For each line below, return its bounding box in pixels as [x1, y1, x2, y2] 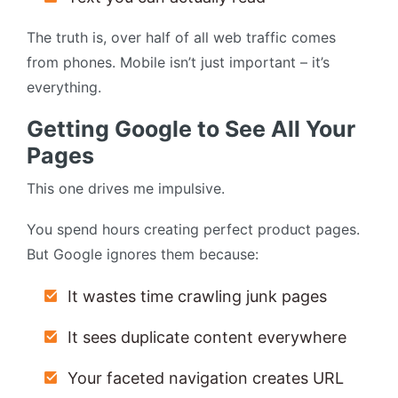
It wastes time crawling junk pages [68, 287, 327, 306]
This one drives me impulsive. [27, 179, 225, 198]
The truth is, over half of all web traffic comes [27, 28, 336, 47]
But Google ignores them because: [27, 245, 259, 264]
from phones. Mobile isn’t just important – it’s [27, 53, 330, 72]
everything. [27, 78, 101, 97]
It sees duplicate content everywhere [68, 328, 346, 347]
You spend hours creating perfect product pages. [27, 220, 360, 239]
